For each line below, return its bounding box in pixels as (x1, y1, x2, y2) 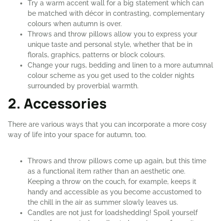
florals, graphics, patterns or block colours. (28, 50, 165, 59)
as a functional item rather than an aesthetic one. (28, 167, 185, 175)
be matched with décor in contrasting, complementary (28, 9, 205, 17)
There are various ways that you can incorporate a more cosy (8, 120, 207, 128)
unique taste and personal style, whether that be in (28, 40, 192, 48)
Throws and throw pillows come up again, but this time (28, 156, 206, 165)
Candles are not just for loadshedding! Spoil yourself (28, 208, 198, 217)
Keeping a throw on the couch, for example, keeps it (28, 177, 196, 185)
